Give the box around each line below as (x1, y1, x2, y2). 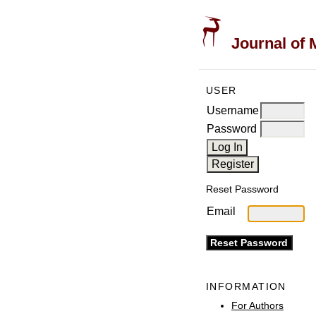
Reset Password (206, 183, 279, 195)
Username (207, 104, 259, 116)
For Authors (231, 299, 284, 311)
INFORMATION (206, 281, 286, 293)
